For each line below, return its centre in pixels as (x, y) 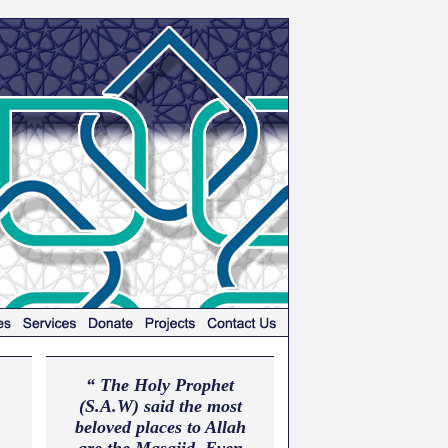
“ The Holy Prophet (160, 385)
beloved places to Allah (160, 427)
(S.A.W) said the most (160, 406)
